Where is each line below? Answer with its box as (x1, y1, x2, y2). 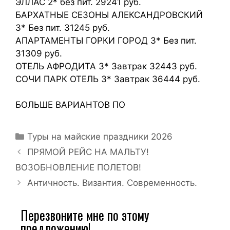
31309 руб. (15, 48, 62, 59)
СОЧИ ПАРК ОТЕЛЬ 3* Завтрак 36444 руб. (15, 73, 200, 84)
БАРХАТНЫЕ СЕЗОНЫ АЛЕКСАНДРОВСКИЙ (15, 9, 203, 20)
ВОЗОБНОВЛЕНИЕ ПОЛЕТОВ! (15, 162, 141, 172)
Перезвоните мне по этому (21, 205, 149, 224)
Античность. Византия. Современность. (27, 178, 198, 188)
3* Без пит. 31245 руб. (15, 22, 110, 33)
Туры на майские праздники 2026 (27, 131, 173, 142)
